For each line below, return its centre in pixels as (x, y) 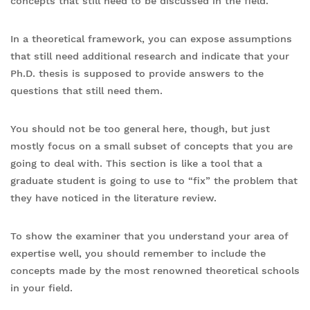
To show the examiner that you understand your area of (149, 236)
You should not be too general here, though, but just (140, 128)
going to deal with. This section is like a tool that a (136, 163)
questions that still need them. (86, 90)
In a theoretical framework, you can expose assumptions (151, 38)
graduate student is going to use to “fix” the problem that (154, 180)
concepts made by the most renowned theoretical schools (155, 270)
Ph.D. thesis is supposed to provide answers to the (137, 73)
